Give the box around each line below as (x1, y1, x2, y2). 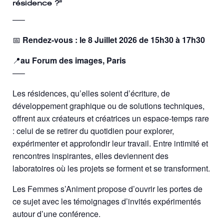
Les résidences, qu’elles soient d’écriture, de (12, 87, 170, 99)
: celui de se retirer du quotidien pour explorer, (12, 125, 174, 137)
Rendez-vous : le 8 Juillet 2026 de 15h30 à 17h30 (22, 34, 205, 46)
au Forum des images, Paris (20, 54, 126, 66)
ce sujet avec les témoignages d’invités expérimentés (12, 195, 201, 207)
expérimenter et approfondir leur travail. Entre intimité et (12, 137, 208, 149)
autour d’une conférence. (12, 208, 100, 220)
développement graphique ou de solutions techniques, (12, 100, 204, 112)
